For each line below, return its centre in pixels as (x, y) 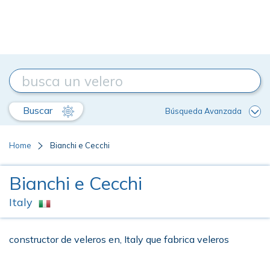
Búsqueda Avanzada (203, 111)
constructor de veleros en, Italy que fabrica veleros (119, 239)
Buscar (39, 110)
